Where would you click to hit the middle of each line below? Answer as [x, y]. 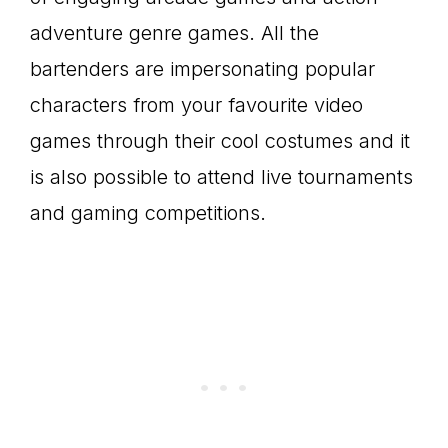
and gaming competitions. [148, 213]
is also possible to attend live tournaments [221, 177]
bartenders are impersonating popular [202, 69]
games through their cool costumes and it [220, 141]
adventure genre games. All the [174, 33]
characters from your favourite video [196, 105]
